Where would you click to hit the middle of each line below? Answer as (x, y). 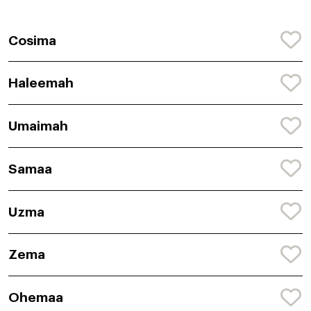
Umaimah (38, 126)
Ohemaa (36, 298)
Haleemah (41, 83)
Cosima (32, 40)
